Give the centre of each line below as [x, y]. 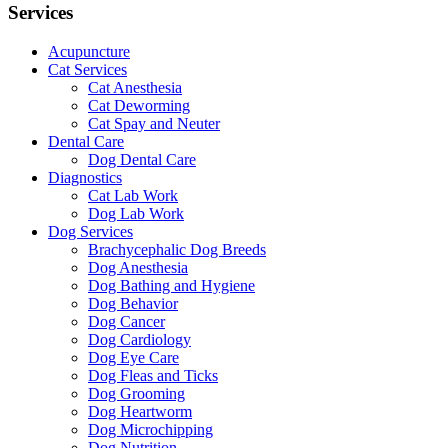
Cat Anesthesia [135, 87]
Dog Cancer [126, 321]
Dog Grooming [136, 393]
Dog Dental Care [142, 159]
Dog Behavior [133, 303]
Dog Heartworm [140, 411]
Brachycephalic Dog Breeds [177, 249]
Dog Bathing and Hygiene [171, 285]
